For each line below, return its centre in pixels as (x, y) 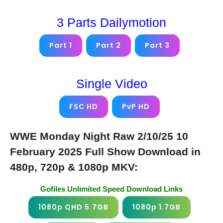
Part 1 (61, 45)
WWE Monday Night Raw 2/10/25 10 (99, 136)
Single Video (111, 83)
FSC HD (84, 106)
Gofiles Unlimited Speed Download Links (111, 189)
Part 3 (157, 45)
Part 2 (109, 45)
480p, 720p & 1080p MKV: (74, 167)
